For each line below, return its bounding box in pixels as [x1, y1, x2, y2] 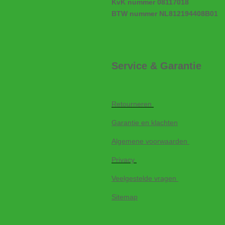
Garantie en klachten [111, 119, 178, 127]
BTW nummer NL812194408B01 [111, 10, 218, 18]
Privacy [111, 156, 135, 164]
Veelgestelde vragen [111, 174, 178, 183]
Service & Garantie [111, 60, 201, 72]
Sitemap [111, 193, 138, 201]
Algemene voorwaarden [111, 137, 189, 146]
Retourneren [111, 100, 152, 108]
